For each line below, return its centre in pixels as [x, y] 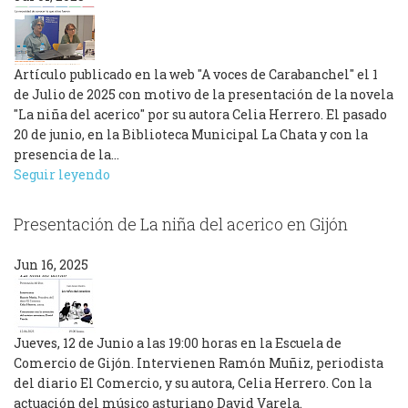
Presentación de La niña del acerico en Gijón [181, 224]
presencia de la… [66, 154]
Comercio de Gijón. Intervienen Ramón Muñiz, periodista [199, 363]
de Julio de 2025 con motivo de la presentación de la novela [204, 94]
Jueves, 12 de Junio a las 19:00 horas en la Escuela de [178, 343]
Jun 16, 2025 [51, 265]
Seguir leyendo [62, 174]
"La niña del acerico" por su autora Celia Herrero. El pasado [200, 114]
